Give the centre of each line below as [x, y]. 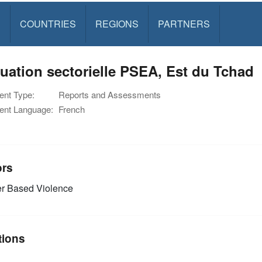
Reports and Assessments [110, 94]
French [72, 109]
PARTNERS [184, 24]
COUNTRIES [48, 24]
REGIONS [117, 24]
